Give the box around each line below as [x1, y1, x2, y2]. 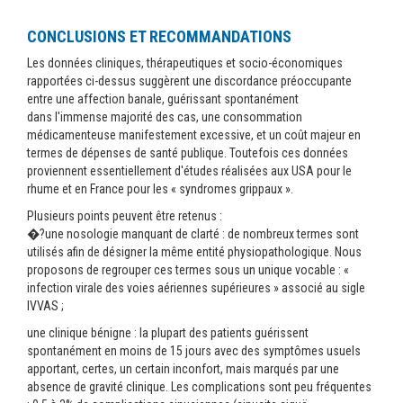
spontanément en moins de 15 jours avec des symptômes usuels [27, 344, 361, 358]
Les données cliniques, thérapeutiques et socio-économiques [27, 56, 343, 70]
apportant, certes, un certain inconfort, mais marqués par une [27, 362, 339, 376]
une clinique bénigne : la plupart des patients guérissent [27, 326, 309, 340]
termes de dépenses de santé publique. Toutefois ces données [27, 146, 348, 160]
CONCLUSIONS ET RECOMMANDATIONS [27, 27, 291, 46]
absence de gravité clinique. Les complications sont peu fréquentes [27, 380, 372, 394]
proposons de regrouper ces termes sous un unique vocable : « [27, 263, 349, 277]
